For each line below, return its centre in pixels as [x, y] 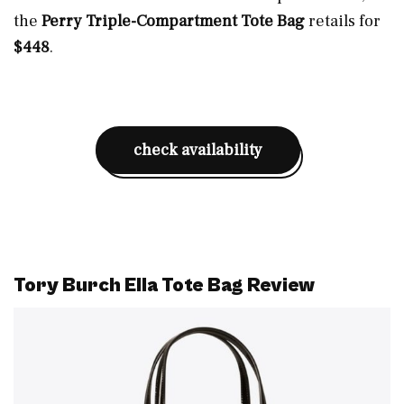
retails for [344, 21]
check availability [197, 150]
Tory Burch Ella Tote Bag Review [164, 285]
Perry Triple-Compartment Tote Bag [175, 21]
